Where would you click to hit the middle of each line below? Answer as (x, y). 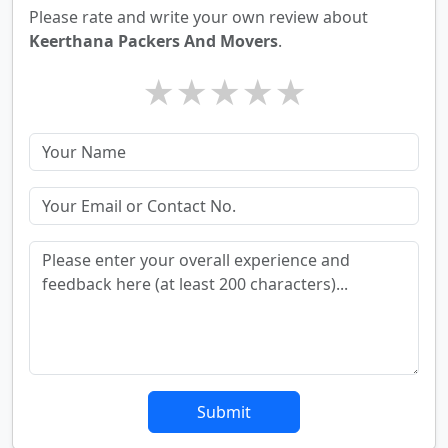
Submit (224, 412)
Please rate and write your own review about (198, 17)
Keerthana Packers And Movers (153, 41)
